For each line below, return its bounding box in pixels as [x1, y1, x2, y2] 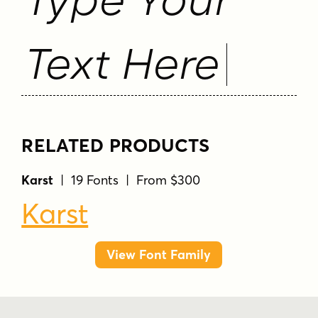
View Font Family [106, 246, 212, 263]
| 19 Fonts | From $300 [53, 171, 201, 188]
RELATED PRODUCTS [21, 133, 210, 157]
